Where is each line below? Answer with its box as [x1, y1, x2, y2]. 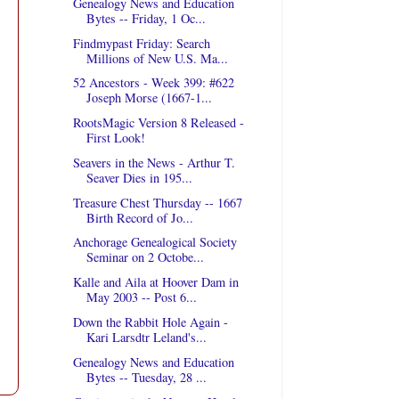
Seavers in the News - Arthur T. [72, 153, 235, 171]
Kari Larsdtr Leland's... [85, 328, 207, 346]
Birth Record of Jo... [85, 208, 193, 226]
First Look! [85, 129, 145, 147]
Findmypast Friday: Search [72, 34, 210, 52]
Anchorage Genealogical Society [72, 233, 237, 251]
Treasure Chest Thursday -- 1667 [72, 193, 242, 211]
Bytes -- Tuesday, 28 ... [85, 368, 207, 386]
